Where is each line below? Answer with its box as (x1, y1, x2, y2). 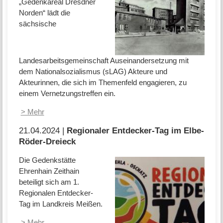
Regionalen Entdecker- (18, 189, 93, 198)
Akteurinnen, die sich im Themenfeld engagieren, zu (18, 78, 187, 87)
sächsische (18, 19, 56, 28)
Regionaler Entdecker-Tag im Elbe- (66, 125, 204, 135)
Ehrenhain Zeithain (18, 167, 79, 176)
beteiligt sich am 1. (18, 178, 79, 187)
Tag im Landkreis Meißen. (18, 200, 103, 209)
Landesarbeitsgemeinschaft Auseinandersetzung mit (18, 56, 189, 65)
